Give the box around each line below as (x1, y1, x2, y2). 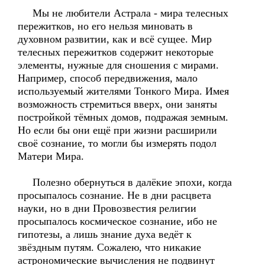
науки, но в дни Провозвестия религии (18, 202, 196, 214)
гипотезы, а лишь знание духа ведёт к (18, 228, 192, 240)
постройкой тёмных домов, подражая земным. (18, 111, 228, 123)
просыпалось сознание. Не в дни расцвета (18, 189, 211, 201)
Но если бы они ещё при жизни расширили (18, 124, 217, 136)
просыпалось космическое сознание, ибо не (18, 215, 217, 227)
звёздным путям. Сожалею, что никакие (18, 241, 201, 253)
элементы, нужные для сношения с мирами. (18, 59, 219, 71)
